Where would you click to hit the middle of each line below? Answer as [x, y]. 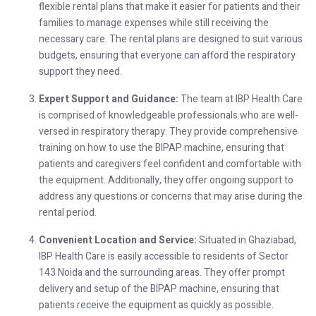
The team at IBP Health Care [241, 99]
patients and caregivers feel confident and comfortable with [170, 164]
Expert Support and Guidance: [109, 99]
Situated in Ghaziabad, [247, 240]
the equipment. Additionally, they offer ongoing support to [166, 180]
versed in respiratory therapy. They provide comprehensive [168, 131]
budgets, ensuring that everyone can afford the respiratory [167, 55]
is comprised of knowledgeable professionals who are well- [169, 115]
